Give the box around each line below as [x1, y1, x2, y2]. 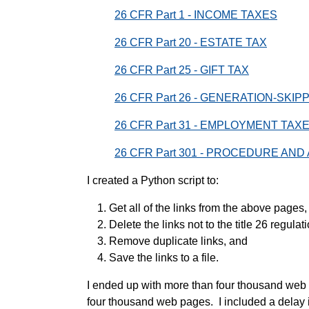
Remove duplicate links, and [109, 235, 248, 247]
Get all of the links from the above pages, [109, 202, 307, 214]
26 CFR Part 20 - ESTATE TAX [114, 37, 267, 48]
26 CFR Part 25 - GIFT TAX [114, 64, 249, 76]
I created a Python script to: [87, 175, 219, 186]
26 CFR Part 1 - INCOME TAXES [114, 9, 277, 21]
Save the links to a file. [109, 252, 219, 263]
